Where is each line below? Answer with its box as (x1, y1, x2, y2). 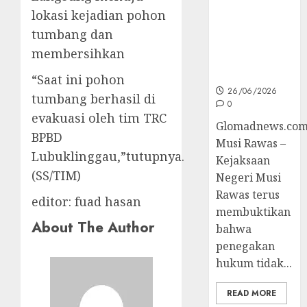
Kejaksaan (216, 152, 271, 168)
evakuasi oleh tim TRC (32, 109, 167, 126)
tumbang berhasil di (32, 90, 156, 107)
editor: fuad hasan (32, 193, 141, 210)
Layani (216, 21, 256, 36)
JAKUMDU (216, 66, 272, 82)
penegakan (216, 238, 275, 254)
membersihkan (32, 45, 125, 62)
